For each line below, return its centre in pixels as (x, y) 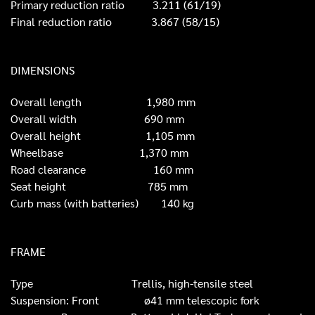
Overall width (77, 119)
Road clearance (82, 169)
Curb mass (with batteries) (86, 203)
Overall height (78, 136)
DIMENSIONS (43, 70)
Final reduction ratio (81, 22)
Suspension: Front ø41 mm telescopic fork (135, 300)
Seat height (79, 186)
